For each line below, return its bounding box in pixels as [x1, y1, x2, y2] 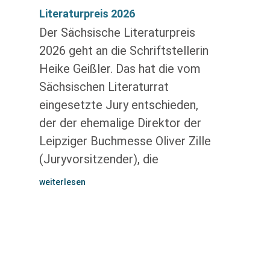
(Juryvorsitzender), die [39, 152, 159, 166]
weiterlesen [39, 177, 86, 187]
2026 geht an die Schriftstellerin [39, 43, 209, 58]
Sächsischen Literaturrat [39, 80, 169, 94]
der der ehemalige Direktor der [39, 116, 201, 130]
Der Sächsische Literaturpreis [39, 25, 195, 40]
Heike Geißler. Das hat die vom [39, 61, 201, 76]
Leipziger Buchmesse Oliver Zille [39, 134, 211, 148]
